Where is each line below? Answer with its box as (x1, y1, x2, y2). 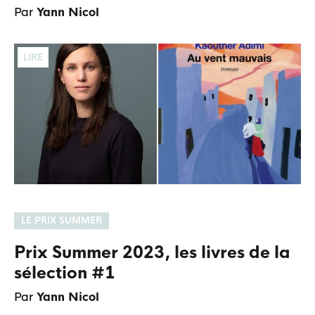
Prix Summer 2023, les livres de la (14, 243, 290, 264)
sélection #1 (14, 263, 115, 284)
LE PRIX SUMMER (21, 214, 102, 227)
